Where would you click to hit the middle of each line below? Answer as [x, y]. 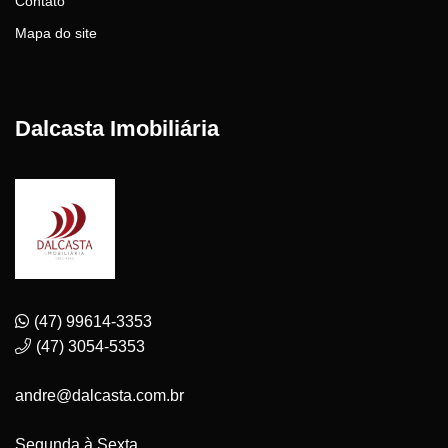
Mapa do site [56, 32]
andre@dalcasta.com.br [99, 395]
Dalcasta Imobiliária [117, 128]
